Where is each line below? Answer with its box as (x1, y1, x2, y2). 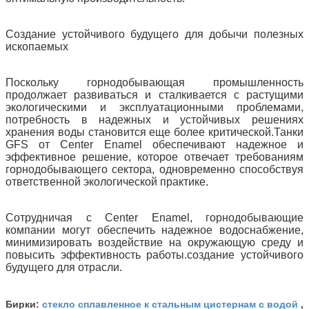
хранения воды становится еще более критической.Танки (6, 126, 303, 138)
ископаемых (6, 40, 68, 52)
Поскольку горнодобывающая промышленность (6, 76, 303, 88)
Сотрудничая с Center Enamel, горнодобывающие (6, 211, 303, 223)
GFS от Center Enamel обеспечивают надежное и (6, 138, 303, 150)
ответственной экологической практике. (6, 175, 208, 188)
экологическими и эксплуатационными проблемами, (6, 101, 303, 113)
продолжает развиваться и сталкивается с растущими (6, 88, 303, 101)
